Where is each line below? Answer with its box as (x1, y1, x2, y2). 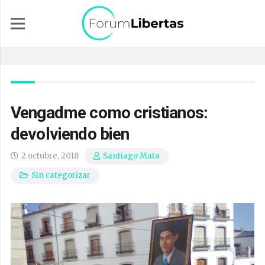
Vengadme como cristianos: (11, 103, 208, 122)
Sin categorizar (31, 170, 91, 180)
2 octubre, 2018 (21, 151, 79, 161)
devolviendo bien (11, 124, 130, 144)
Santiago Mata (103, 151, 160, 161)
